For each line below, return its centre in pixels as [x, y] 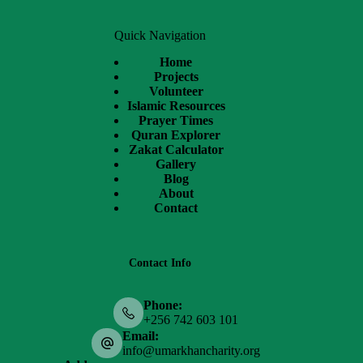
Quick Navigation [160, 36]
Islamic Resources [176, 106]
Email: [140, 335]
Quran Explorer [176, 135]
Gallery [176, 164]
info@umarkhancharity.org [191, 350]
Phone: [163, 305]
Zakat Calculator [176, 150]
